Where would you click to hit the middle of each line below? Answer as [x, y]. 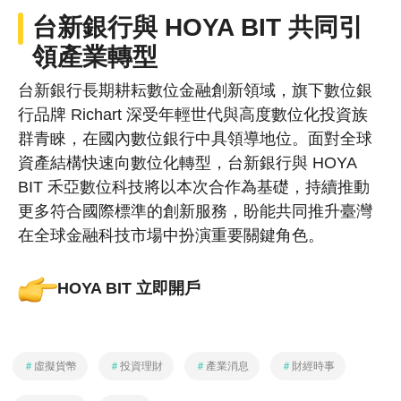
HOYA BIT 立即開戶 [129, 289]
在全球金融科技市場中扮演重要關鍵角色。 [171, 236]
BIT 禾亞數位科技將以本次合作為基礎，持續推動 [194, 188]
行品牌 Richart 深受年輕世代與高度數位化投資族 [193, 115]
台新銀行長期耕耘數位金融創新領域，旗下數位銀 [195, 91]
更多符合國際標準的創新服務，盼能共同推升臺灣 [195, 212]
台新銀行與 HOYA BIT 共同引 [198, 28]
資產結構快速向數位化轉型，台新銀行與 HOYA [187, 163]
